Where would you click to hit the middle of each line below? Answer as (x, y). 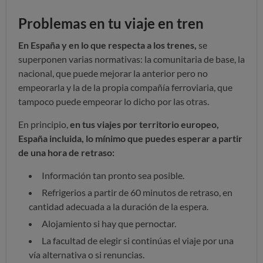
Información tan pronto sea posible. (113, 175)
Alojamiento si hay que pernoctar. (109, 223)
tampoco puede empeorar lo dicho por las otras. (114, 101)
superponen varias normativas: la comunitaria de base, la (131, 59)
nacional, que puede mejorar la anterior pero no (113, 73)
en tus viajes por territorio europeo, (144, 124)
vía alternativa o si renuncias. (87, 254)
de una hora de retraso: (66, 152)
